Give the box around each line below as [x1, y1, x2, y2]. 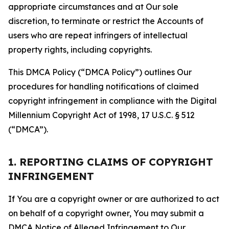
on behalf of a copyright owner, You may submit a [8, 208, 204, 218]
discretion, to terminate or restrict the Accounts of [8, 16, 203, 26]
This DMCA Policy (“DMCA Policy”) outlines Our [8, 67, 192, 77]
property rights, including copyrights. [8, 44, 152, 55]
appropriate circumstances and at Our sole [8, 2, 178, 12]
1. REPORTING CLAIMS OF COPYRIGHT [8, 155, 213, 168]
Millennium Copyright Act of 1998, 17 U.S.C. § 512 [8, 110, 195, 120]
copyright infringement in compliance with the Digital [8, 96, 217, 106]
